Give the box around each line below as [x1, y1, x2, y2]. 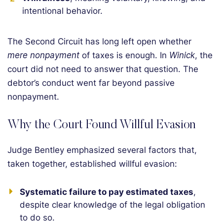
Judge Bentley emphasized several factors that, [7, 145, 197, 155]
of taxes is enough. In [79, 50, 169, 60]
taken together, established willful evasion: [7, 159, 177, 169]
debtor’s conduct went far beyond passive [7, 78, 175, 88]
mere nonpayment [7, 50, 79, 60]
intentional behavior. [22, 6, 103, 16]
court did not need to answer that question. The [7, 64, 198, 74]
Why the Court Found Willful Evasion [7, 119, 196, 132]
